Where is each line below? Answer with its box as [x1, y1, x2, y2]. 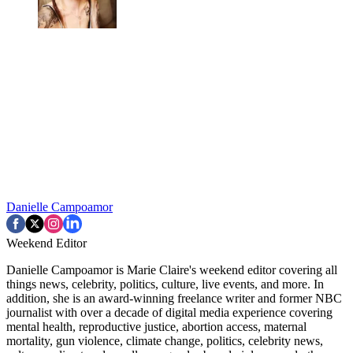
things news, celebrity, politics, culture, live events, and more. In [6, 277, 324, 292]
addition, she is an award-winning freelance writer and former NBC [6, 292, 342, 306]
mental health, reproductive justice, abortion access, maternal [6, 320, 307, 334]
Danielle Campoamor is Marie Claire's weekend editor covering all [6, 263, 337, 277]
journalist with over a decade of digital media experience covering [6, 306, 333, 320]
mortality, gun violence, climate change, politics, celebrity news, [6, 334, 323, 348]
